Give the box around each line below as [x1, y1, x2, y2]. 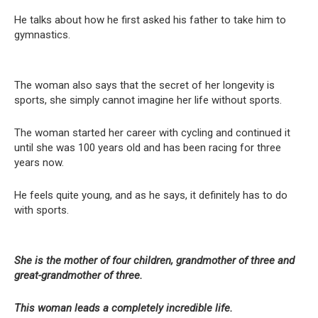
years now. [14, 156, 64, 169]
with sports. [14, 204, 69, 216]
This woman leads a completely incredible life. [14, 302, 233, 314]
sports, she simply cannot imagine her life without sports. [14, 94, 282, 106]
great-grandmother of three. [14, 269, 143, 282]
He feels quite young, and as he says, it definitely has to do [14, 189, 287, 202]
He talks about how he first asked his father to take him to [14, 13, 286, 26]
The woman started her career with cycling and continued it [14, 126, 290, 139]
